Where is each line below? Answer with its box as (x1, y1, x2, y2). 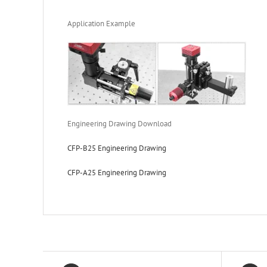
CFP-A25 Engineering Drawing (67, 167, 166, 178)
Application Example (67, 18, 135, 29)
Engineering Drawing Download (67, 118, 172, 129)
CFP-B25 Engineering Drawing (67, 142, 166, 153)
